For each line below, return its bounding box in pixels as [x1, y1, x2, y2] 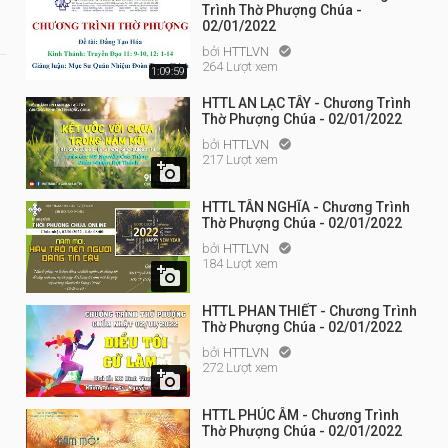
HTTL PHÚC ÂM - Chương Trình [202, 407, 399, 423]
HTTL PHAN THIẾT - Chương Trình [202, 303, 417, 319]
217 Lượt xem [202, 152, 278, 167]
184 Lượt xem [202, 256, 278, 271]
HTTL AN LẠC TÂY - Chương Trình [202, 95, 411, 111]
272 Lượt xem [202, 360, 278, 375]
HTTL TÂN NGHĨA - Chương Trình [202, 199, 410, 215]
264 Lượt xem [202, 59, 278, 74]
